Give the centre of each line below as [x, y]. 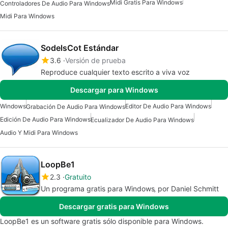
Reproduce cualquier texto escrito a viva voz [115, 72]
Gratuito [78, 177]
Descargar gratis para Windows [114, 206]
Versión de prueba [95, 60]
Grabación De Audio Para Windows [76, 106]
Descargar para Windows [114, 90]
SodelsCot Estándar [80, 48]
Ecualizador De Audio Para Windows [142, 120]
